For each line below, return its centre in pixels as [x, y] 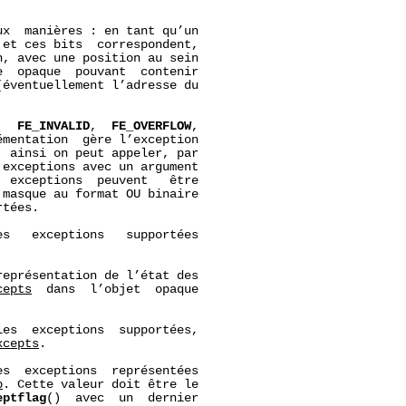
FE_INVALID [54, 126]
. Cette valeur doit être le [101, 384]
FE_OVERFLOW [152, 126]
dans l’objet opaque [116, 289]
